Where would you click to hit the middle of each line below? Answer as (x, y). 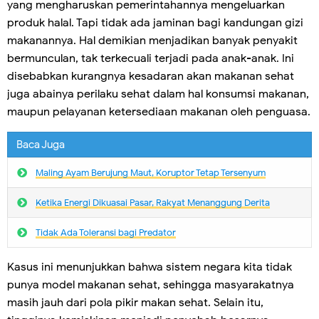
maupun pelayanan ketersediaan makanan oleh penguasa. (159, 111)
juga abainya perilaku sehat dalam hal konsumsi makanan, (158, 94)
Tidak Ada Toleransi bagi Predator (106, 232)
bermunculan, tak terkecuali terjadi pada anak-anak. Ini (151, 58)
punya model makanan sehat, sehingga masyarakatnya (151, 284)
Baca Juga (41, 144)
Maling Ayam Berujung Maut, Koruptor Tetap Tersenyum (151, 172)
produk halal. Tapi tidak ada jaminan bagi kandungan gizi (155, 22)
